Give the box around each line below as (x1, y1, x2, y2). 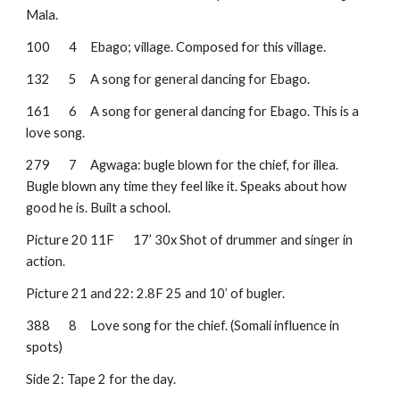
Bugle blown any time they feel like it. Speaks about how (26, 179, 347, 194)
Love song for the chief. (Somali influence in (90, 318, 340, 333)
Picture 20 (26, 232, 88, 247)
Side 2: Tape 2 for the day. (26, 371, 177, 387)
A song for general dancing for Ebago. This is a (90, 104, 360, 119)
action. (26, 254, 69, 269)
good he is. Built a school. (26, 200, 171, 215)
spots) (26, 339, 63, 354)
